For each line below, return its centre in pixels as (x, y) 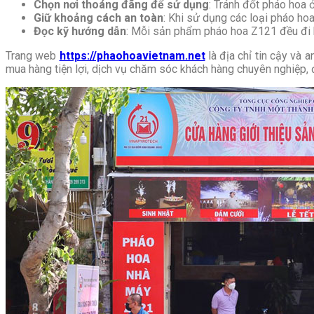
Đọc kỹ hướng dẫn (80, 32)
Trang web (33, 56)
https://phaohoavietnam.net (132, 56)
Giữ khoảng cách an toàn (98, 18)
